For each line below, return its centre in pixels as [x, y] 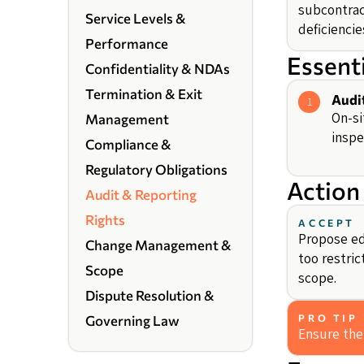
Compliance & [129, 144]
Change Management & [159, 245]
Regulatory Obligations [157, 169]
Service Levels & [136, 18]
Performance [127, 43]
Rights [106, 220]
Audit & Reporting [141, 195]
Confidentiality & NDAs [158, 69]
